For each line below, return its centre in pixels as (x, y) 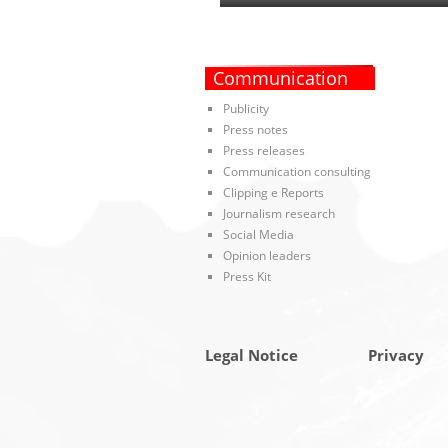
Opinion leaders (266, 256)
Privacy (395, 355)
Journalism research (278, 214)
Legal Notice (251, 355)
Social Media (258, 235)
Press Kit (246, 277)
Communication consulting (296, 172)
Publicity (245, 109)
